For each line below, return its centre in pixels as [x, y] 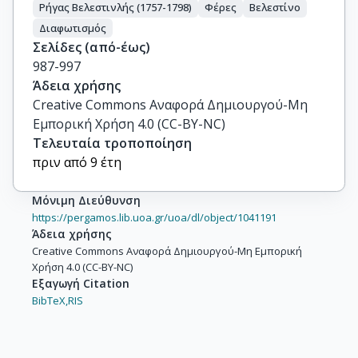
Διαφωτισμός [73, 28]
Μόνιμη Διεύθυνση [86, 201]
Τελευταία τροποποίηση [112, 143]
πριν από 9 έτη [77, 163]
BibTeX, [50, 301]
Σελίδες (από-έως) [91, 48]
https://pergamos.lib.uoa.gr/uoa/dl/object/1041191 [154, 218]
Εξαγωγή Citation [81, 284]
